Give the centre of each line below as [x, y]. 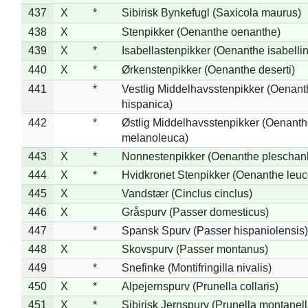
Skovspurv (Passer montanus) [195, 249]
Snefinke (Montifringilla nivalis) [196, 267]
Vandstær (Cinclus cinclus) [187, 193]
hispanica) [147, 104]
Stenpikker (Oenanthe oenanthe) [201, 32]
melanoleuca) [155, 137]
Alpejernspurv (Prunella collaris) [200, 286]
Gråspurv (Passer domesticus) [195, 212]
